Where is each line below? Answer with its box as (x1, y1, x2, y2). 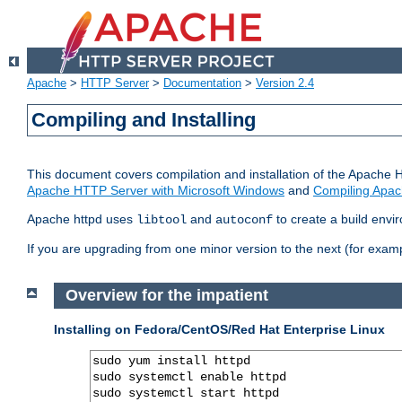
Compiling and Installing (31, 109, 257, 132)
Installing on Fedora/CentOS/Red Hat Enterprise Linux (54, 321, 385, 336)
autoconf (215, 213, 273, 228)
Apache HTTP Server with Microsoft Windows (27, 183, 284, 198)
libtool (136, 213, 187, 228)
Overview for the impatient (65, 286, 268, 305)
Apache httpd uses (27, 212, 136, 227)
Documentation (163, 76, 241, 91)
